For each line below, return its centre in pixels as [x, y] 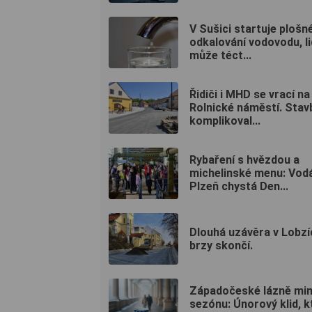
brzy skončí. [221, 245]
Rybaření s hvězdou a [244, 160]
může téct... [220, 56]
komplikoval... [225, 121]
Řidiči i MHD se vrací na [250, 95]
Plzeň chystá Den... [239, 187]
